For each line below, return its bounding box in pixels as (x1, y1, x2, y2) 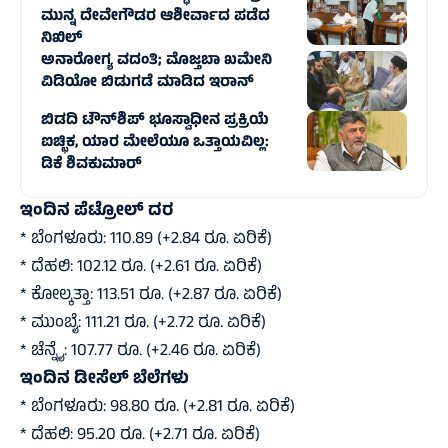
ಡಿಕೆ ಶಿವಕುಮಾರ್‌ (41, 153, 142, 179)
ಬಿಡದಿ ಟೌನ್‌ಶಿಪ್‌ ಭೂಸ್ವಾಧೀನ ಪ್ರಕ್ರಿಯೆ (41, 109, 269, 135)
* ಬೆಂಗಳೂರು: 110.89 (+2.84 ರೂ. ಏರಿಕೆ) (20, 226, 272, 255)
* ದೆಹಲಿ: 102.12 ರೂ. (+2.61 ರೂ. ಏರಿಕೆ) (20, 254, 262, 283)
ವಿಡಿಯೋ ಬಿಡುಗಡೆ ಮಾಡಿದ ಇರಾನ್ (41, 71, 254, 97)
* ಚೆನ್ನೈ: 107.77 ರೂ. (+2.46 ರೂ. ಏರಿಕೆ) (20, 338, 261, 367)
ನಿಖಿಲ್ (41, 27, 82, 53)
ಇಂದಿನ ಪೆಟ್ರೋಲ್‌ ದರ (20, 198, 173, 227)
